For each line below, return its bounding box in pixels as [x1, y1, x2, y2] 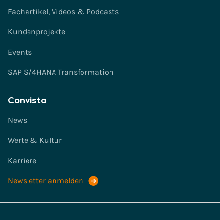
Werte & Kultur [8, 136, 62, 145]
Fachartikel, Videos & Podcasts [8, 7, 119, 16]
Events [8, 47, 32, 56]
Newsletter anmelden [8, 176, 83, 185]
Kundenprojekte [8, 27, 65, 36]
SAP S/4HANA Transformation [8, 67, 114, 77]
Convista [8, 94, 47, 106]
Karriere [8, 156, 36, 165]
